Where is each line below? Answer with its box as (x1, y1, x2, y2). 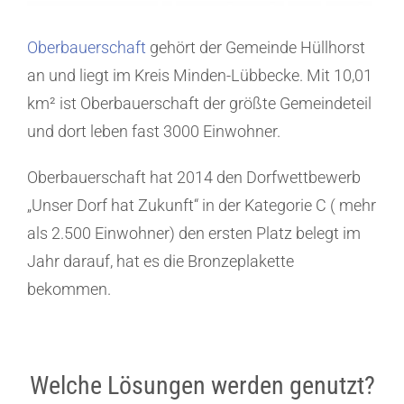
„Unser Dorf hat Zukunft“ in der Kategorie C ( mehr (27, 196, 376, 216)
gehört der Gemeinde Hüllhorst (146, 38, 365, 58)
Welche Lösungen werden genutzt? (29, 371, 375, 401)
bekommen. (27, 280, 111, 299)
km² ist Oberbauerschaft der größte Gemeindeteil (27, 94, 372, 114)
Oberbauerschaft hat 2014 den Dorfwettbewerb (27, 168, 361, 188)
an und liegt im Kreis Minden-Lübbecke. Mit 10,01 (27, 66, 372, 86)
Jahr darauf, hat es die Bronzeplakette (27, 252, 294, 271)
